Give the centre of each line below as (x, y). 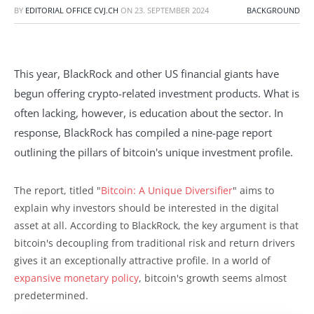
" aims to (253, 190)
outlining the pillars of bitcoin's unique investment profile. (153, 152)
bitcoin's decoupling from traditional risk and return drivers (155, 243)
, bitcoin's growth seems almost (213, 278)
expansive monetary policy (76, 278)
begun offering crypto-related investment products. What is (157, 93)
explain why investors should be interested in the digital (146, 207)
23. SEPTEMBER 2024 (172, 10)
